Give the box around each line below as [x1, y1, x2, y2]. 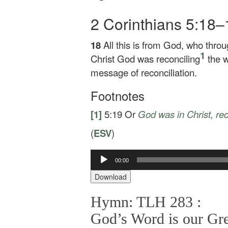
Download [95, 171, 127, 182]
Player [90, 168, 110, 179]
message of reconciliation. [91, 66, 197, 79]
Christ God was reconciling [91, 52, 200, 65]
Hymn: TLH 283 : [91, 193, 201, 210]
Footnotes [91, 87, 145, 104]
